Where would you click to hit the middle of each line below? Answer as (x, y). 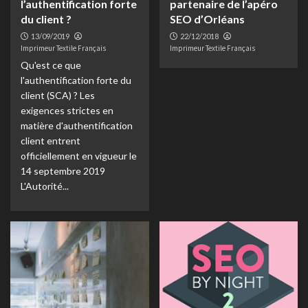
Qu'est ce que (51, 65)
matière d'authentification (77, 125)
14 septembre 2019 (63, 171)
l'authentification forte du (76, 80)
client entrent (51, 141)
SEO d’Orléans (207, 19)
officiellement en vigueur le (79, 156)
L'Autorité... (45, 186)
